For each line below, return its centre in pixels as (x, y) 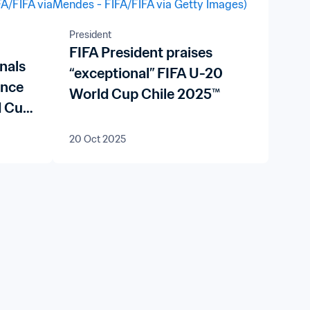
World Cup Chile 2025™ (144, 94)
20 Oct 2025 (97, 139)
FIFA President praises (140, 53)
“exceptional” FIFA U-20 (146, 73)
